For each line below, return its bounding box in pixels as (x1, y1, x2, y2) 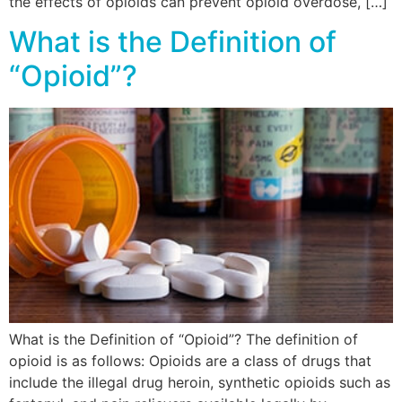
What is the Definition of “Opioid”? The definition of (9, 330, 358, 349)
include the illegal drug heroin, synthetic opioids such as (9, 373, 390, 392)
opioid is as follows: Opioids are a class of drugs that (9, 352, 371, 371)
